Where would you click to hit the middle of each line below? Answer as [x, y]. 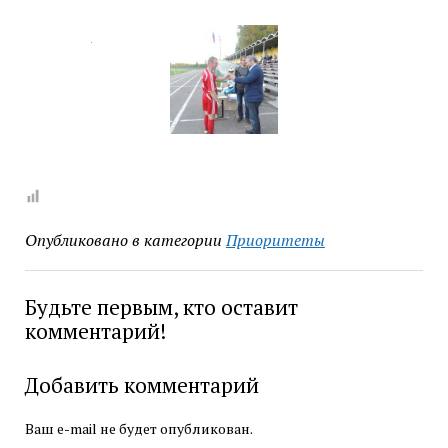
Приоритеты [275, 239]
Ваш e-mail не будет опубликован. [138, 428]
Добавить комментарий [141, 384]
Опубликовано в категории [123, 239]
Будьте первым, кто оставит [161, 306]
